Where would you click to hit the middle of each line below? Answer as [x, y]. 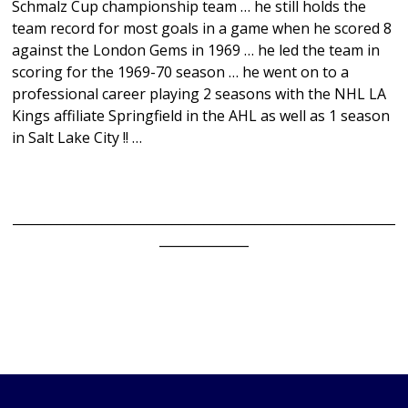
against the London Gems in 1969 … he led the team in [196, 50]
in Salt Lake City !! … [77, 138]
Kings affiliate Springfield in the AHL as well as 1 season [201, 116]
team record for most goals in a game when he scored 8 [202, 28]
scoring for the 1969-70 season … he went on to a [181, 72]
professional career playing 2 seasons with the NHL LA [199, 94]
